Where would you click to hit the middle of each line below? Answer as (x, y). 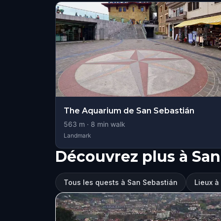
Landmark (77, 135)
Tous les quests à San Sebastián (121, 182)
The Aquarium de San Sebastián (129, 111)
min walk (110, 124)
